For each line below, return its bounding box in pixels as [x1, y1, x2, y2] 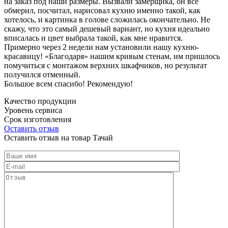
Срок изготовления [4, 115, 71, 124]
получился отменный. [4, 70, 80, 79]
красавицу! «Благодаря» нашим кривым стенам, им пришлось [4, 51, 220, 61]
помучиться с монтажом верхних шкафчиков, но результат [4, 61, 207, 70]
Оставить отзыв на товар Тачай [4, 133, 113, 142]
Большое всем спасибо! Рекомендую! [4, 79, 133, 88]
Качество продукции [4, 96, 76, 105]
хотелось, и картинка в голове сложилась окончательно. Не [4, 15, 210, 24]
